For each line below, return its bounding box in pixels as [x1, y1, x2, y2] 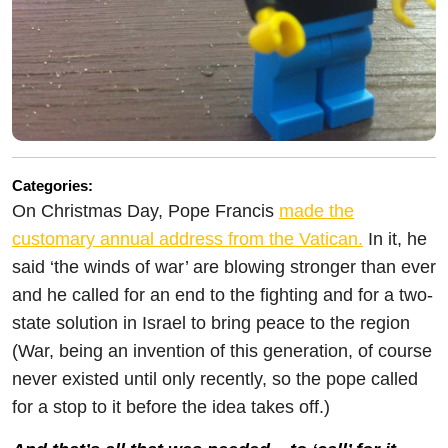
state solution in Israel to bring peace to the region [12, 313, 410, 333]
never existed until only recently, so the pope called [12, 369, 418, 389]
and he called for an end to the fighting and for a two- [12, 285, 433, 305]
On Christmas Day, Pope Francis [12, 201, 279, 221]
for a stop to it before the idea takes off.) [12, 397, 330, 417]
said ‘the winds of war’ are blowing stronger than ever [12, 257, 436, 277]
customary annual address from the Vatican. [12, 229, 363, 249]
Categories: [12, 177, 93, 194]
